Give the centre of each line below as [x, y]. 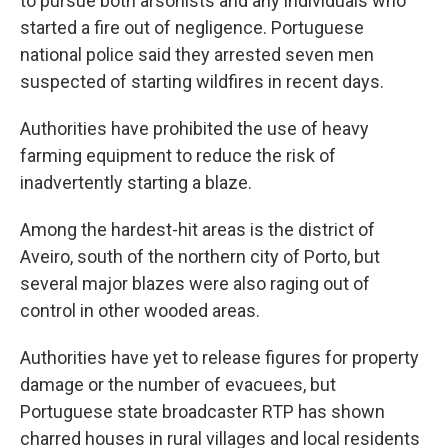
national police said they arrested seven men [197, 54]
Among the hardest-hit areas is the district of [197, 229]
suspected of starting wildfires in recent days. [202, 81]
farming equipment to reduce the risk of [178, 155]
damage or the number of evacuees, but [178, 384]
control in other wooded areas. [140, 310]
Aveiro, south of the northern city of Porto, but [200, 256]
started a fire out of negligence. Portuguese [192, 27]
